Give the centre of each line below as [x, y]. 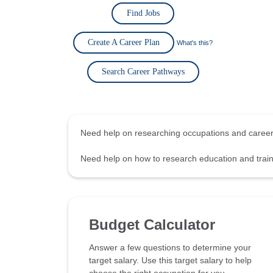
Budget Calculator [152, 225]
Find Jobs [143, 13]
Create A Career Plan [124, 42]
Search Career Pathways [143, 72]
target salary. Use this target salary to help [170, 260]
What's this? [195, 43]
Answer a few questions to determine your [170, 247]
